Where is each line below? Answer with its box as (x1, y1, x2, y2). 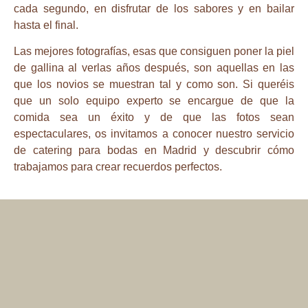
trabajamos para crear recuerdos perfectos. (14, 161, 222, 173)
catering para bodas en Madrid (32, 144, 197, 157)
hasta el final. (14, 19, 78, 31)
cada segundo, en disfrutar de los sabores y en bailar (14, 2, 294, 14)
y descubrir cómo (197, 144, 294, 157)
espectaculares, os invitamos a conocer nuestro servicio (14, 128, 294, 140)
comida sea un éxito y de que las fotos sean (14, 111, 294, 124)
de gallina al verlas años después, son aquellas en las (14, 62, 294, 74)
